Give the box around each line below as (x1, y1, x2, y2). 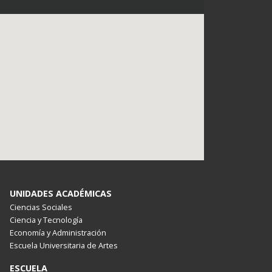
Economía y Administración (9, 227, 106, 238)
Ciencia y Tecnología (9, 214, 83, 225)
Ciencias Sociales (9, 202, 72, 212)
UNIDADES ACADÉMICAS (9, 188, 112, 199)
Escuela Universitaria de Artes (9, 240, 118, 251)
